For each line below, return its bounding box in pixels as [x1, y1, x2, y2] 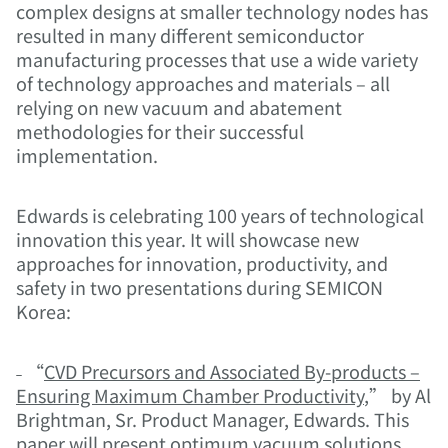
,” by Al [364, 382, 431, 409]
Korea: [16, 298, 71, 325]
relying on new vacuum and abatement [16, 94, 342, 121]
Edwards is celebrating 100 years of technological [16, 202, 424, 229]
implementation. [16, 142, 158, 169]
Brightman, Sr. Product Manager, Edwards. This [16, 406, 409, 433]
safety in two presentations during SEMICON [16, 274, 383, 301]
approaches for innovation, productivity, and [16, 250, 388, 277]
